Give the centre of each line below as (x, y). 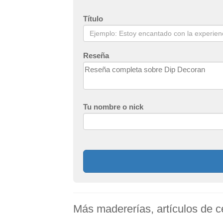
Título (93, 18)
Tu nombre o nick (113, 107)
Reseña (96, 55)
